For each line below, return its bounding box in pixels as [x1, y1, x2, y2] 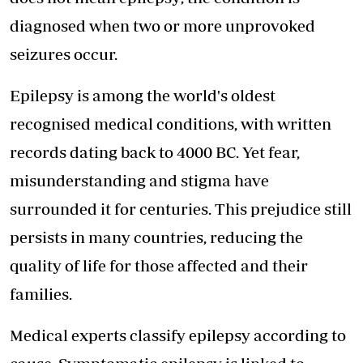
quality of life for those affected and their [10, 256, 308, 275]
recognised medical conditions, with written [10, 114, 331, 134]
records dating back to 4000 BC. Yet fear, [10, 143, 300, 162]
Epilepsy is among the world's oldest [10, 86, 275, 105]
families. [10, 284, 72, 304]
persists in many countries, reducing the [10, 228, 303, 247]
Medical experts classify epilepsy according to [10, 326, 346, 345]
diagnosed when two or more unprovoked [10, 16, 315, 36]
